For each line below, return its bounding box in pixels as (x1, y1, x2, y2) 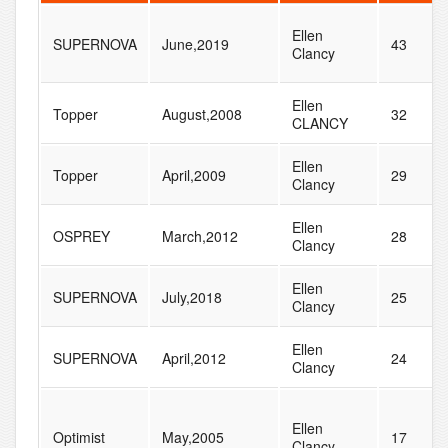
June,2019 (161, 34, 229, 55)
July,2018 (161, 287, 222, 308)
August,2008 (161, 104, 242, 125)
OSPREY (52, 226, 110, 247)
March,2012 (161, 226, 238, 247)
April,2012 (161, 348, 226, 369)
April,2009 (161, 165, 226, 186)
